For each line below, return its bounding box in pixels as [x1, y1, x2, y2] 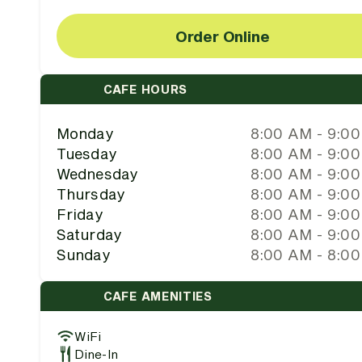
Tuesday [57, 145, 116, 162]
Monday [57, 124, 113, 142]
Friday [57, 205, 103, 223]
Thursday [57, 185, 124, 203]
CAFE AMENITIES [103, 288, 213, 303]
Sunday [57, 246, 110, 263]
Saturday [57, 225, 121, 243]
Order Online [175, 27, 270, 45]
